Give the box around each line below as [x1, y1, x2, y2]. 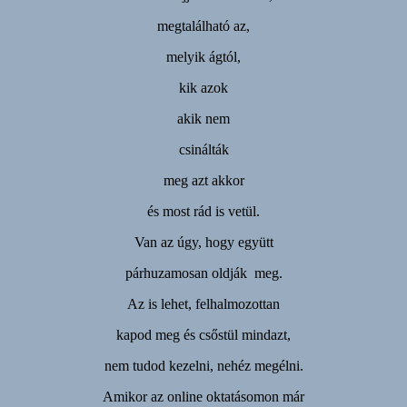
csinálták [178, 142, 229, 158]
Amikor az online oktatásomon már [103, 389, 304, 405]
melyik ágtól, [166, 49, 241, 65]
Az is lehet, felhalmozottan [127, 296, 280, 313]
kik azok [179, 80, 228, 96]
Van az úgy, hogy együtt [134, 234, 273, 251]
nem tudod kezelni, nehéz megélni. [104, 358, 303, 374]
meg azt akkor [163, 173, 244, 189]
